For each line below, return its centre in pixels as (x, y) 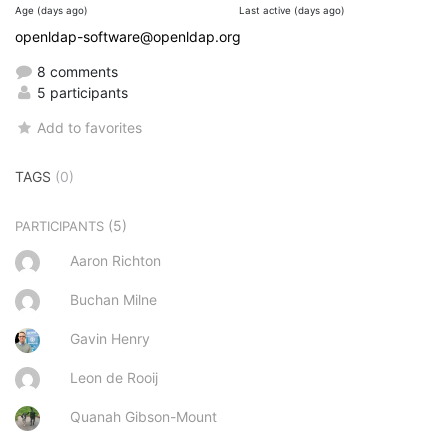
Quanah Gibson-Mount (143, 416)
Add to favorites (90, 127)
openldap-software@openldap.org (128, 36)
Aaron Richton (115, 260)
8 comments (75, 71)
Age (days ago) (51, 10)
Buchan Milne (113, 299)
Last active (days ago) (292, 10)
